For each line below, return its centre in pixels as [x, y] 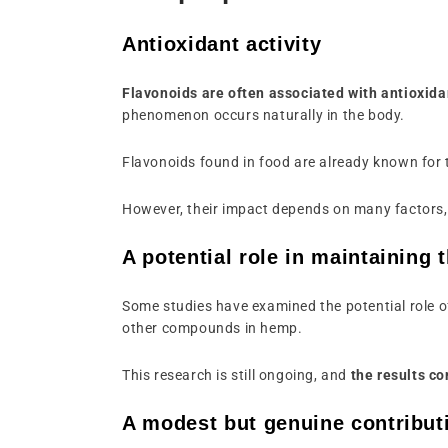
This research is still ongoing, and [236, 374]
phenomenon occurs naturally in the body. [264, 114]
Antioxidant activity [222, 43]
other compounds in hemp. [212, 327]
